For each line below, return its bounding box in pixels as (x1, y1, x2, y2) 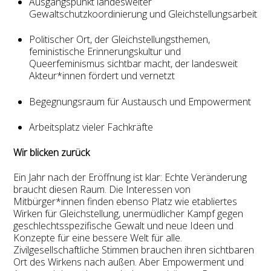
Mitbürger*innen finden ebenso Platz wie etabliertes (13, 195, 238, 209)
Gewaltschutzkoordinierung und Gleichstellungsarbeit (29, 7, 257, 21)
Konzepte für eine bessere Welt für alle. (13, 231, 183, 245)
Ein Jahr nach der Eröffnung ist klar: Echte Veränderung (13, 171, 247, 184)
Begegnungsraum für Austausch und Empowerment (29, 94, 251, 108)
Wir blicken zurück (13, 146, 90, 160)
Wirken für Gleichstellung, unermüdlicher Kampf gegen (13, 207, 244, 221)
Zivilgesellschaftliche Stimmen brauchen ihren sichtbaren (13, 243, 255, 257)
